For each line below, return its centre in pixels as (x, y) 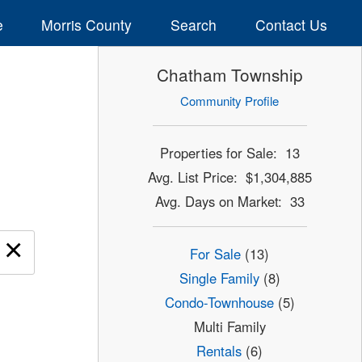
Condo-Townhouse (219, 303)
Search (194, 24)
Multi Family (229, 327)
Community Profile (230, 101)
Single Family (219, 278)
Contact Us (291, 24)
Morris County (87, 24)
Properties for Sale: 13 (229, 152)
